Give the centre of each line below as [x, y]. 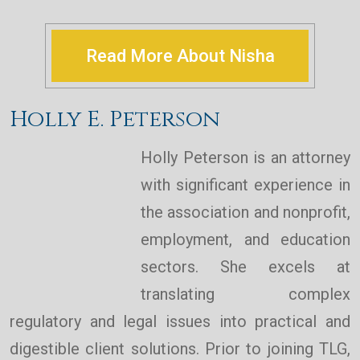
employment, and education [245, 240]
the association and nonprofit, [245, 213]
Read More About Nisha [180, 56]
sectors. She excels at [245, 267]
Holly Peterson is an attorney [245, 158]
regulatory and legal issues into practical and [180, 322]
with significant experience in [245, 185]
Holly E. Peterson [115, 120]
